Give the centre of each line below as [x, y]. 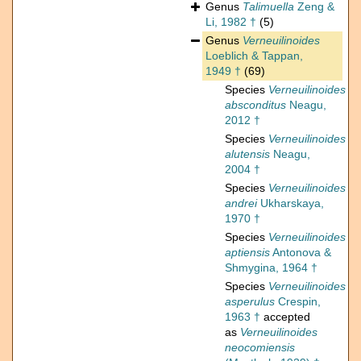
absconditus [255, 105]
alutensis [247, 154]
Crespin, [298, 302]
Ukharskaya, [290, 203]
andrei [241, 203]
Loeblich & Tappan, [254, 56]
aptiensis [247, 253]
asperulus [250, 302]
